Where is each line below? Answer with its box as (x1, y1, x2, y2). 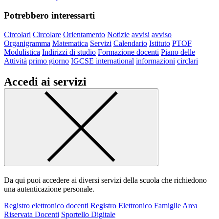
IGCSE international (71, 56, 134, 65)
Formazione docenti (98, 47, 159, 56)
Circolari (4, 30, 31, 39)
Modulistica (4, 47, 40, 56)
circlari (177, 56, 198, 65)
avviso (152, 30, 172, 39)
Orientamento (63, 30, 105, 39)
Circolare (33, 30, 61, 39)
